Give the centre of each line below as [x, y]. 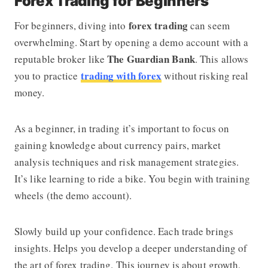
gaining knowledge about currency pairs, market [118, 145]
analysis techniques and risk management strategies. [127, 162]
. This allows [222, 59]
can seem [208, 25]
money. [31, 92]
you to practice [47, 75]
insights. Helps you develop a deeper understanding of [131, 248]
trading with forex [121, 75]
